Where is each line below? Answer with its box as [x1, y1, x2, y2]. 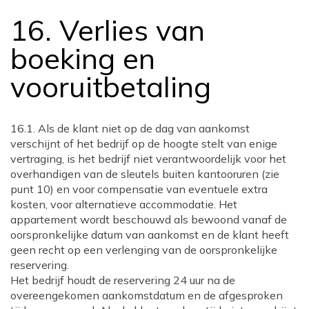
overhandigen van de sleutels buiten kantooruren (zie [10, 166, 279, 181]
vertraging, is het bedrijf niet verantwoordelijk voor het [10, 151, 286, 166]
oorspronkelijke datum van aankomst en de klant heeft [10, 227, 289, 241]
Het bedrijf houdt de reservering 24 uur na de [10, 272, 235, 287]
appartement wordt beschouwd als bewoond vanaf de [10, 212, 287, 226]
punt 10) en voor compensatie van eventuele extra [10, 181, 268, 196]
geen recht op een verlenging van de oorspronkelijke [10, 242, 277, 257]
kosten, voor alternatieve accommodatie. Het [10, 197, 237, 211]
